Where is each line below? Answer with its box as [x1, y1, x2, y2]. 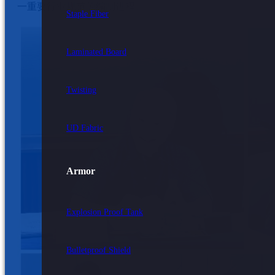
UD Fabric [66, 123, 103, 133]
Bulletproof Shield [66, 246, 131, 255]
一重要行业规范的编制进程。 [17, 1, 145, 12]
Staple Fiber [66, 9, 109, 18]
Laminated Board [66, 47, 126, 56]
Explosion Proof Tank [66, 207, 143, 217]
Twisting [66, 85, 96, 95]
